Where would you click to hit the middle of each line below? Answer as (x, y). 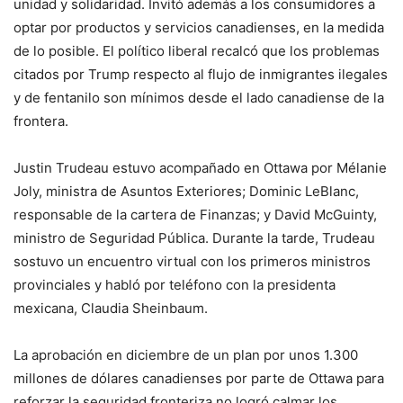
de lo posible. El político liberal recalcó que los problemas (197, 51)
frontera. (41, 121)
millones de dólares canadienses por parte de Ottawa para (199, 379)
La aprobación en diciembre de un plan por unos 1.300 (186, 355)
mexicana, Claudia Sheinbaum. (111, 309)
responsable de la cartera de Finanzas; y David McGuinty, (195, 215)
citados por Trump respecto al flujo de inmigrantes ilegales (201, 75)
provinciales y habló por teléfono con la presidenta (175, 285)
